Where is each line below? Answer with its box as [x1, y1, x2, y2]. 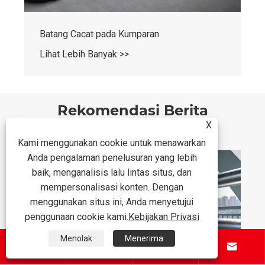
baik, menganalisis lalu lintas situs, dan [32, 167, 192, 178]
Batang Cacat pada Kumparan [40, 28, 159, 40]
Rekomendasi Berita [57, 102, 208, 119]
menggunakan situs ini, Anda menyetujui [30, 196, 194, 208]
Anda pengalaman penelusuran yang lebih [27, 152, 197, 163]
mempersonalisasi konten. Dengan [40, 182, 183, 193]
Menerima [125, 234, 164, 243]
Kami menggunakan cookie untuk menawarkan [18, 137, 206, 148]
